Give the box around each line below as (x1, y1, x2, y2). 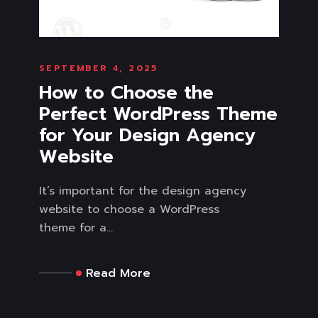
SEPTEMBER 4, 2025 (39, 61, 158, 75)
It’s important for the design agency (39, 182, 246, 199)
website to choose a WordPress (39, 200, 219, 218)
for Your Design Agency (39, 121, 256, 149)
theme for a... (39, 219, 113, 236)
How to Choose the (39, 78, 214, 106)
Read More (86, 264, 150, 282)
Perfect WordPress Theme (39, 99, 278, 128)
